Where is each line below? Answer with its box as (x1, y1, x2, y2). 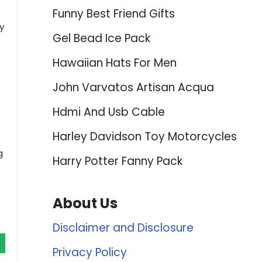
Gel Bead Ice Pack (52, 30, 150, 46)
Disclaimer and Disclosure (52, 220, 194, 236)
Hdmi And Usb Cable (52, 104, 165, 120)
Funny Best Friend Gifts (52, 6, 175, 22)
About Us (52, 194, 118, 213)
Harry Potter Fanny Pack (52, 153, 182, 169)
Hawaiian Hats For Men (52, 55, 177, 71)
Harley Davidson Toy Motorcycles (52, 129, 237, 144)
